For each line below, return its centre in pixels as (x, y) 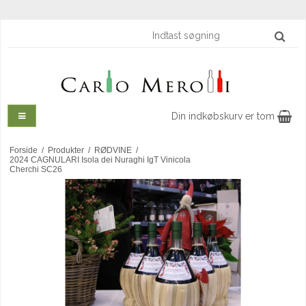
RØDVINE (113, 151)
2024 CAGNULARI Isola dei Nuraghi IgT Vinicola (100, 160)
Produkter (66, 151)
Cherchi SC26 (36, 170)
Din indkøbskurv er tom (224, 116)
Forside (23, 151)
